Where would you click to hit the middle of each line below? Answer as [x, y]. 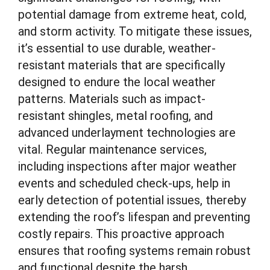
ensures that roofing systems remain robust [134, 251]
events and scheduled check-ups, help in [124, 183]
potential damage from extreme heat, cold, [132, 14]
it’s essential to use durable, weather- [117, 48]
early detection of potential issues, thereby [132, 200]
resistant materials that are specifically [121, 65]
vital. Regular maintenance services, [112, 149]
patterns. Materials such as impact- [112, 99]
